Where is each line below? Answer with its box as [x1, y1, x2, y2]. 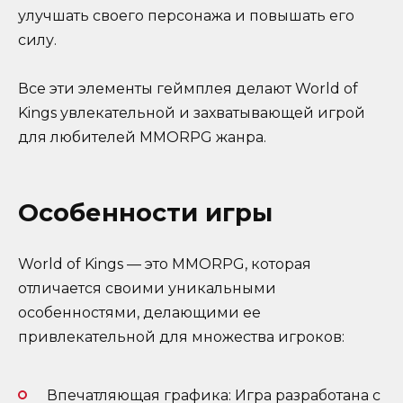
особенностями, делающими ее [18, 304, 261, 322]
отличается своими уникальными [18, 280, 276, 298]
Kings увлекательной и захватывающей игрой [18, 104, 365, 122]
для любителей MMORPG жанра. [18, 129, 266, 147]
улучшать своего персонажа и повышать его [18, 7, 354, 25]
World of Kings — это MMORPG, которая [18, 255, 311, 273]
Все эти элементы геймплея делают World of [18, 80, 358, 98]
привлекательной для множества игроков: [18, 328, 345, 346]
